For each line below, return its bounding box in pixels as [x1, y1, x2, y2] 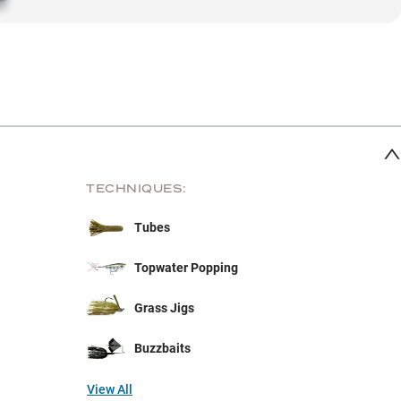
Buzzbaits [134, 341, 191, 356]
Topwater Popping [134, 260, 238, 276]
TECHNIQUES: [86, 180, 186, 196]
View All [87, 381, 132, 397]
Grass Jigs [134, 301, 194, 316]
